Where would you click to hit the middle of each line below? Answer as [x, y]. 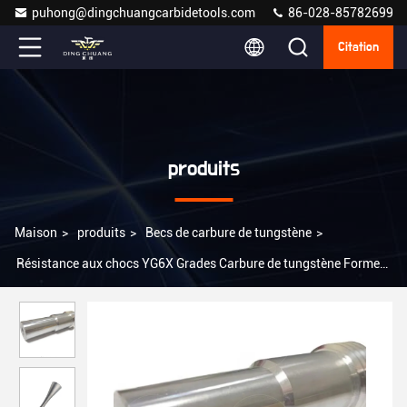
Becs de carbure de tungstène [228, 233]
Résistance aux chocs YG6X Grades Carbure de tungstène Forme [198, 263]
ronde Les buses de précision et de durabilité [140, 294]
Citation [358, 47]
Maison [36, 233]
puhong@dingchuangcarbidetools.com [144, 13]
